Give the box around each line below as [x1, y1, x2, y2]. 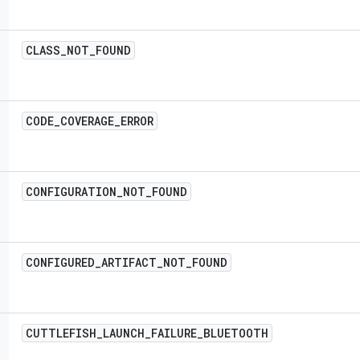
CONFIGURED [26, 255, 95, 270]
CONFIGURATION [26, 184, 117, 199]
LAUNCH [103, 325, 145, 341]
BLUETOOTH [203, 325, 268, 341]
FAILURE [151, 325, 197, 341]
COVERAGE [60, 113, 114, 129]
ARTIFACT [101, 255, 157, 270]
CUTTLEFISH [26, 325, 96, 341]
